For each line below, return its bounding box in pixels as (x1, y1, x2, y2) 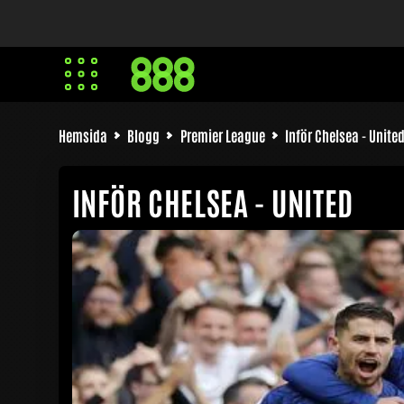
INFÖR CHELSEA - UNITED (71, 181, 353, 222)
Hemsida (58, 126, 107, 144)
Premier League (179, 126, 265, 144)
